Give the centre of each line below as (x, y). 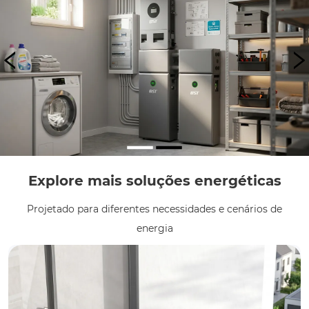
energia (154, 229)
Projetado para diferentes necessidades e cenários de (154, 209)
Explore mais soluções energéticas (154, 181)
